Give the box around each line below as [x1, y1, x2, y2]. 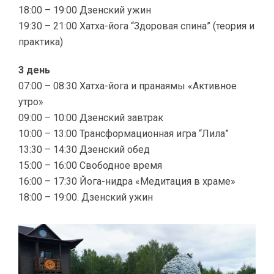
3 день [18, 64, 50, 76]
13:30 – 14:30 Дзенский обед [18, 144, 150, 155]
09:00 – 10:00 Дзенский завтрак [18, 112, 163, 124]
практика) [18, 36, 63, 48]
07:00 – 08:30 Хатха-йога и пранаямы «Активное [18, 80, 237, 92]
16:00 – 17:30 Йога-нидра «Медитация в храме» [18, 176, 235, 187]
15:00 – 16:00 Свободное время [18, 160, 162, 171]
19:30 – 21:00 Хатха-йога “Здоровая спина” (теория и [18, 20, 254, 32]
